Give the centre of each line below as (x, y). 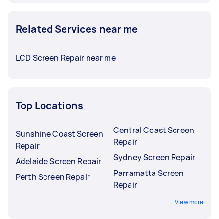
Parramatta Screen (149, 173)
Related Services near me (77, 29)
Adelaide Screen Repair (59, 161)
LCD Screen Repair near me (66, 57)
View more (189, 202)
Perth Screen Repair (53, 177)
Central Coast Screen (154, 130)
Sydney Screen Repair (154, 157)
